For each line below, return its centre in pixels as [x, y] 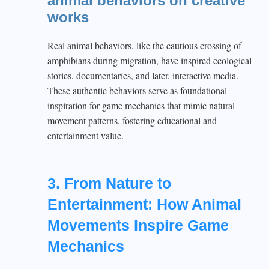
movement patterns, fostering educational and [132, 120]
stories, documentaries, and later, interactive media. [143, 75]
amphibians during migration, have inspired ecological [150, 60]
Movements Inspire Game [138, 225]
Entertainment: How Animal [144, 204]
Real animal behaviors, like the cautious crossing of [144, 45]
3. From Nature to [109, 183]
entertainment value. [86, 135]
